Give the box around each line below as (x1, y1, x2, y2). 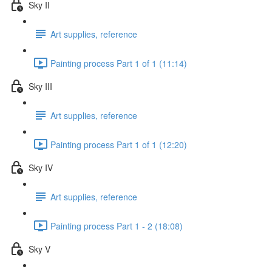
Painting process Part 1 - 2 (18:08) (50, 219, 183, 232)
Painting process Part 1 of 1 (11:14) (50, 56, 187, 69)
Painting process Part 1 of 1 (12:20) (50, 138, 187, 151)
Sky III (29, 80, 52, 92)
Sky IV (29, 161, 53, 174)
